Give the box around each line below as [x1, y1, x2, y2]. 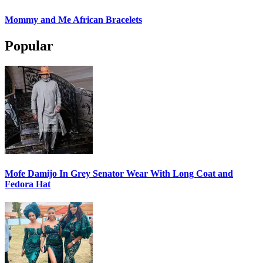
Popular [5, 38, 53, 53]
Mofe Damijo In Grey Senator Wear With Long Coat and [5, 168, 233, 178]
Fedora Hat [5, 178, 50, 189]
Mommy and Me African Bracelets [5, 15, 142, 25]
